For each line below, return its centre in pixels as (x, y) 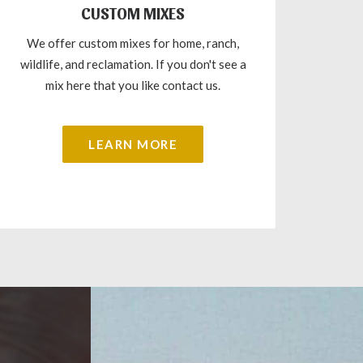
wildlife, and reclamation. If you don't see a (133, 64)
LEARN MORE (133, 144)
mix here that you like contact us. (133, 85)
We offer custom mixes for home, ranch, (133, 43)
